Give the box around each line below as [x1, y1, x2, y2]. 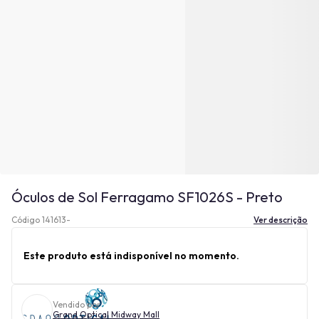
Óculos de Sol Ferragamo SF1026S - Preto [11, 187, 283, 206]
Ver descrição [253, 214, 308, 225]
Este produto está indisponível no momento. [23, 249, 239, 262]
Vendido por [53, 298, 100, 310]
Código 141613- [11, 214, 70, 225]
